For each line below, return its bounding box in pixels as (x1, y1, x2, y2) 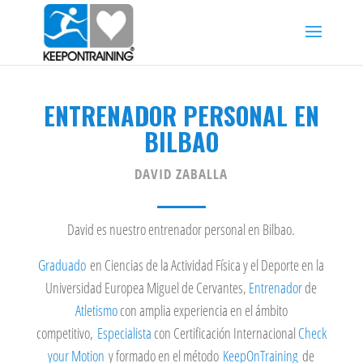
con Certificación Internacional (151, 323, 298, 343)
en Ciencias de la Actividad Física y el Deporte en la (86, 255, 325, 275)
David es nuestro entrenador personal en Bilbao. (67, 220, 296, 239)
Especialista (96, 323, 152, 343)
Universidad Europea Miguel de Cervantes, (45, 278, 250, 297)
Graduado (38, 255, 87, 275)
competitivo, (36, 323, 97, 343)
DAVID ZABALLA (135, 164, 228, 183)
